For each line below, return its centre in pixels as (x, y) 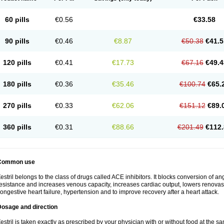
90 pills (17, 41)
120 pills (17, 62)
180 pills (17, 84)
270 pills (17, 105)
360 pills (17, 127)
